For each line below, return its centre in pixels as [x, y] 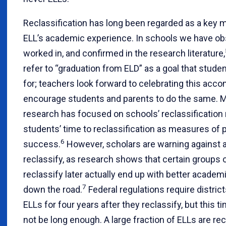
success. [42, 144]
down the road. [53, 189]
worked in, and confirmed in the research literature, [124, 53]
